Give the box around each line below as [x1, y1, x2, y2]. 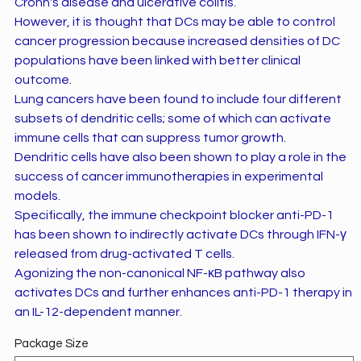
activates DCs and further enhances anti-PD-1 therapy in [14, 285, 352, 299]
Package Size [14, 337, 89, 350]
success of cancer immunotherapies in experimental [14, 169, 323, 183]
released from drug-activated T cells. [14, 247, 234, 260]
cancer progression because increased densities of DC [14, 34, 340, 48]
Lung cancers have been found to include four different [14, 92, 342, 106]
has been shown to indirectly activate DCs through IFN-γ [14, 227, 346, 241]
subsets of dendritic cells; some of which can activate [14, 111, 331, 125]
